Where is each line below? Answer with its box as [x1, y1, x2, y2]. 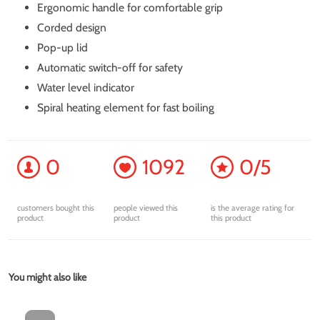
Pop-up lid [37, 40, 88, 54]
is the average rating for [210, 203, 294, 214]
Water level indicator [37, 80, 134, 94]
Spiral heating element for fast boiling [37, 100, 214, 114]
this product [210, 213, 251, 224]
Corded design [37, 20, 106, 34]
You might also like [9, 271, 86, 284]
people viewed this [114, 203, 179, 214]
